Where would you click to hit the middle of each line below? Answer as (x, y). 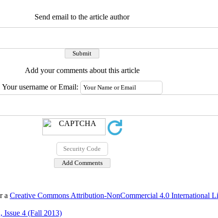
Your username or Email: (41, 87)
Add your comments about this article (82, 70)
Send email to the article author (82, 17)
